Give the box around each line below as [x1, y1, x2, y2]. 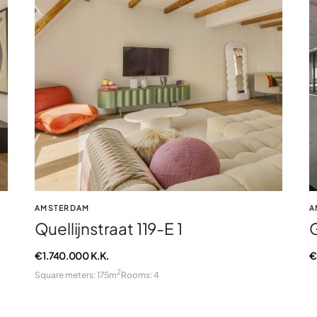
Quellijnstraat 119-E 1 [34, 219, 183, 239]
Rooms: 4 [120, 269, 159, 280]
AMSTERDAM [34, 203, 90, 213]
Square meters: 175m [34, 269, 117, 280]
